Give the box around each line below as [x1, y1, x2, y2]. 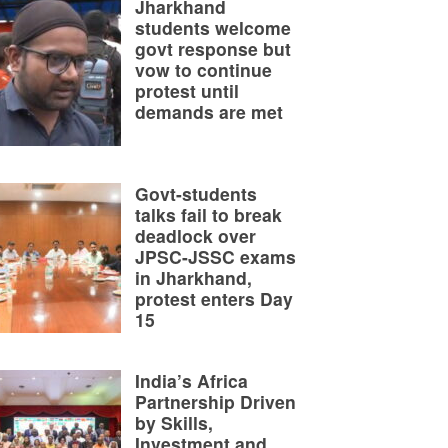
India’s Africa [135, 367, 248, 393]
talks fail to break [135, 201, 282, 227]
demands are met [135, 98, 283, 124]
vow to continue [135, 56, 272, 82]
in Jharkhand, [135, 264, 252, 290]
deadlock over [135, 222, 256, 248]
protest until [135, 77, 239, 103]
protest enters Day [135, 285, 293, 311]
